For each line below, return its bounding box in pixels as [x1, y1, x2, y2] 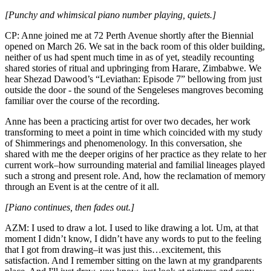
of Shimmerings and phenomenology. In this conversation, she [5, 138, 242, 149]
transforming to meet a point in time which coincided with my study [5, 127, 263, 138]
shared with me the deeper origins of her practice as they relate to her [5, 149, 266, 160]
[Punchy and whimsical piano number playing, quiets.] [5, 10, 216, 21]
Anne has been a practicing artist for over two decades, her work [5, 116, 250, 127]
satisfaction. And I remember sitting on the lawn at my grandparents [5, 255, 262, 266]
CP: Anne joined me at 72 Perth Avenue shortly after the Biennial [5, 30, 253, 41]
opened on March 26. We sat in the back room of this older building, [5, 41, 265, 52]
